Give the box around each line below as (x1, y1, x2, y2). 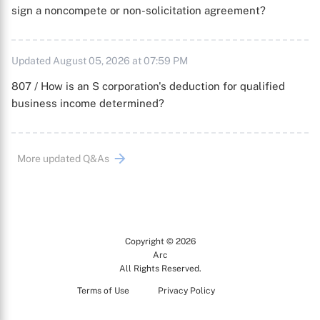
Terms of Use (76, 286, 129, 296)
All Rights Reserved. (119, 264, 201, 274)
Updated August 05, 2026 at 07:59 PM (11, 55, 188, 66)
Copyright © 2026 (124, 236, 196, 246)
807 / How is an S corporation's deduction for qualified (11, 80, 285, 92)
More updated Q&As (17, 153, 109, 164)
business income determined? (11, 97, 164, 109)
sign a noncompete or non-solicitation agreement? (11, 4, 266, 16)
